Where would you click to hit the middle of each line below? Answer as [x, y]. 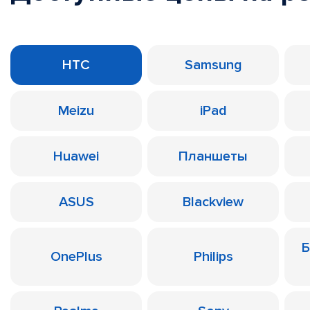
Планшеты [213, 156]
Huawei [76, 156]
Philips [213, 257]
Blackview [213, 202]
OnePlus [76, 257]
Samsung [213, 65]
